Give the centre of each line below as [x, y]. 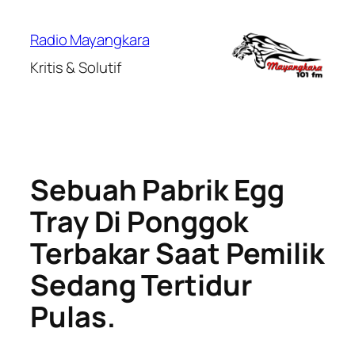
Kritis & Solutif [76, 67]
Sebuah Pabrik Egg [158, 190]
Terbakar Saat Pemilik [177, 254]
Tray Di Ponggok [139, 222]
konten [29, 55]
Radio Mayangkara [90, 40]
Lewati [27, 15]
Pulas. [73, 317]
